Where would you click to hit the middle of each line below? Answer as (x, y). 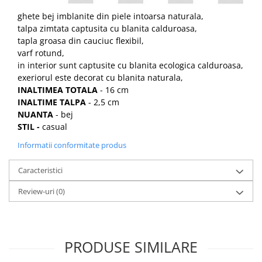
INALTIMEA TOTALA (59, 90)
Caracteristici (40, 170)
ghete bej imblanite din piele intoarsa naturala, (111, 16)
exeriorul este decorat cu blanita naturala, (100, 78)
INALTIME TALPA (52, 102)
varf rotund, (41, 53)
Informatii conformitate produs (72, 145)
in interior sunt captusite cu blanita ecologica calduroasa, (130, 65)
